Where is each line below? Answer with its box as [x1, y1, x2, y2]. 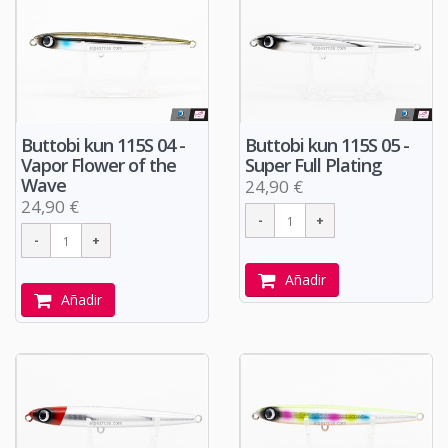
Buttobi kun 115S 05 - [245, 133, 409, 158]
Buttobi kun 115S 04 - [21, 133, 185, 158]
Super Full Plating [245, 153, 382, 178]
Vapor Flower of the [21, 153, 176, 178]
